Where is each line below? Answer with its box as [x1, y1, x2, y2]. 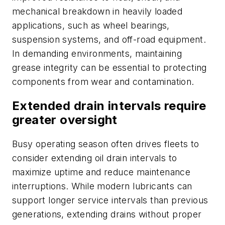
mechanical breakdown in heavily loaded [12, 6, 183, 17]
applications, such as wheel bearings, [12, 20, 170, 31]
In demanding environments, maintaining [12, 48, 182, 59]
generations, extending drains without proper [12, 208, 202, 219]
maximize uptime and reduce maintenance [12, 166, 191, 177]
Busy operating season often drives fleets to [12, 138, 199, 149]
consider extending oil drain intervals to [12, 152, 177, 163]
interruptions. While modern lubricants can [12, 180, 192, 191]
